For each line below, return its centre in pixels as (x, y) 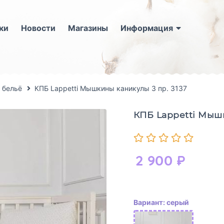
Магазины (88, 28)
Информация (146, 28)
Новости (38, 28)
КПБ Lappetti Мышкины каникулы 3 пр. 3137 (111, 88)
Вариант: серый (161, 202)
